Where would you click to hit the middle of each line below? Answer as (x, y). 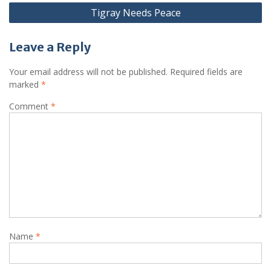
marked (25, 84)
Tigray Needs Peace (135, 12)
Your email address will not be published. (88, 71)
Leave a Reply (50, 47)
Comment (30, 106)
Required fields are (206, 71)
